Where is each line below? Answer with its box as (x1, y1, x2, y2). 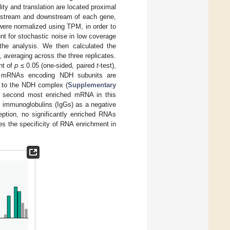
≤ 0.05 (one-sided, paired (18, 62, 97, 70)
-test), (99, 62, 117, 70)
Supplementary (68, 81, 117, 89)
